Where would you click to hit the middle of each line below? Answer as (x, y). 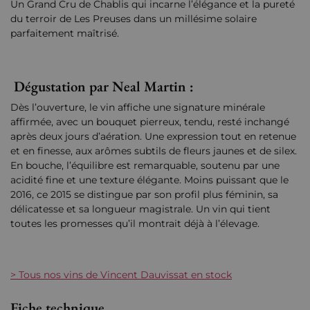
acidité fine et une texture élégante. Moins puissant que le (149, 180)
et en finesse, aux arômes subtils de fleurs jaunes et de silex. (154, 151)
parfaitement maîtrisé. (65, 34)
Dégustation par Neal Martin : (102, 86)
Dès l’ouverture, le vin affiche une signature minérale (138, 108)
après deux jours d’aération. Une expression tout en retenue (153, 137)
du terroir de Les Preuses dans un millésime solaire (134, 19)
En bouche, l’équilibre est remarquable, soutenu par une (145, 166)
